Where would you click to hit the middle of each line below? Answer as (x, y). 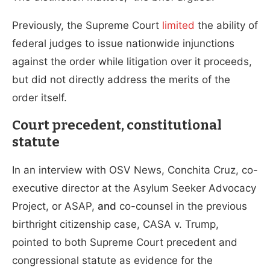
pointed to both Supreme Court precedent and (125, 242)
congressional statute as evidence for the (112, 260)
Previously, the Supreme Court (87, 25)
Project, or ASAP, (53, 206)
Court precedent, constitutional (117, 125)
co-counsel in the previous (183, 206)
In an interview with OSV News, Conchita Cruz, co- (135, 170)
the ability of (226, 25)
